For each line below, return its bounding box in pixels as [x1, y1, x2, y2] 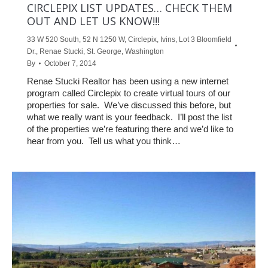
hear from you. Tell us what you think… [27, 136, 181, 147]
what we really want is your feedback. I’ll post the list [27, 112, 232, 123]
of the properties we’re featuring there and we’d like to [27, 124, 233, 135]
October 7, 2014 [44, 59, 96, 68]
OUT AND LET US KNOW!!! [27, 14, 160, 29]
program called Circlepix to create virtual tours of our [27, 88, 230, 99]
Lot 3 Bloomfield [179, 35, 232, 44]
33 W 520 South [27, 35, 79, 44]
